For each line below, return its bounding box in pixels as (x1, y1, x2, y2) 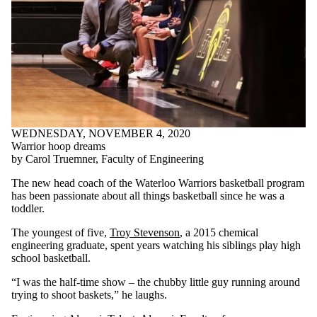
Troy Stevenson (110, 226, 180, 238)
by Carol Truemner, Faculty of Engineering (11, 152, 204, 165)
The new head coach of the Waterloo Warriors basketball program (11, 176, 304, 189)
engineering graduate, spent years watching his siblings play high (11, 238, 301, 251)
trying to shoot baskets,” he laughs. (11, 288, 167, 301)
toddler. (11, 202, 45, 214)
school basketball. (11, 251, 91, 264)
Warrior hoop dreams (11, 139, 105, 152)
